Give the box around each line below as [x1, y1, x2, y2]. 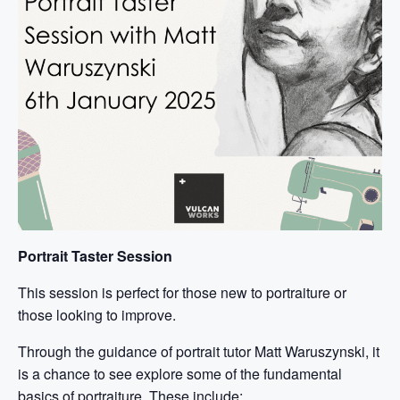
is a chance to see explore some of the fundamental [18, 363, 342, 384]
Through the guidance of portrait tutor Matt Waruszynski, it [18, 341, 379, 362]
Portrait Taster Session [18, 246, 172, 266]
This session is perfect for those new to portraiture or [18, 282, 346, 303]
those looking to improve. [18, 304, 176, 325]
